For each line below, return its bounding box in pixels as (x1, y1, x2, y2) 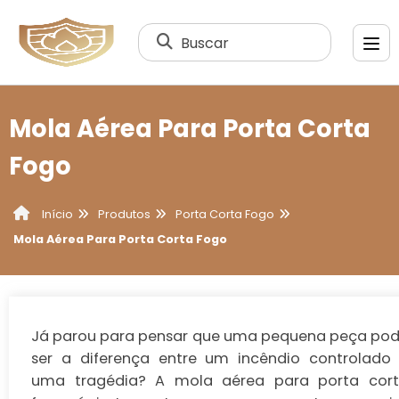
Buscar (181, 32, 230, 53)
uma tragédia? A (31, 370, 175, 391)
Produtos (98, 206, 151, 222)
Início (39, 207, 73, 223)
